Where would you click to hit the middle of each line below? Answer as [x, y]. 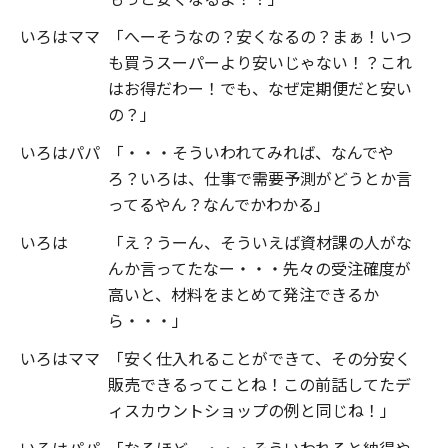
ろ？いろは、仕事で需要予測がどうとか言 [260, 177]
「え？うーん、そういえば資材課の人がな [260, 241]
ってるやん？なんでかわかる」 [219, 203]
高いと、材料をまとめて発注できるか [243, 293]
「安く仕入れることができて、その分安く [259, 357]
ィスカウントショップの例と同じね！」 [252, 409]
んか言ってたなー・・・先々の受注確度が [259, 267]
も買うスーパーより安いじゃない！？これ [260, 61]
